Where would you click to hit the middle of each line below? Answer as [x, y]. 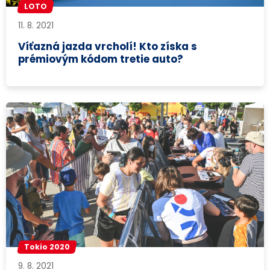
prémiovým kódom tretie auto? [101, 59]
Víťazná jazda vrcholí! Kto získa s [108, 46]
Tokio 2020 [47, 247]
